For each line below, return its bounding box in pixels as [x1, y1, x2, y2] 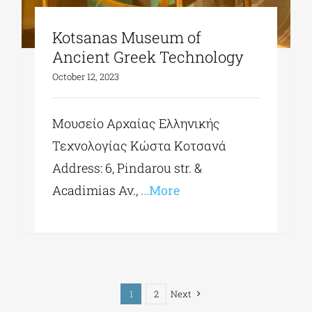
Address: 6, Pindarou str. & [52, 159, 203, 177]
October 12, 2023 [52, 70, 120, 84]
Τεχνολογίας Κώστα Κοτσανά [52, 137, 227, 155]
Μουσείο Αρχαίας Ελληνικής [52, 115, 221, 132]
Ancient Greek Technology [52, 47, 244, 68]
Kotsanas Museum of [52, 27, 202, 48]
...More [138, 182, 180, 199]
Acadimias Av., [52, 182, 139, 199]
